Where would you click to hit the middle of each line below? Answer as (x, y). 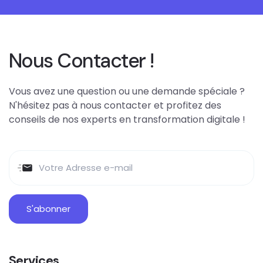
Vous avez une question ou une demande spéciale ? (127, 91)
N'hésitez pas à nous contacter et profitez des (115, 105)
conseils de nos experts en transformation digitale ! (127, 119)
